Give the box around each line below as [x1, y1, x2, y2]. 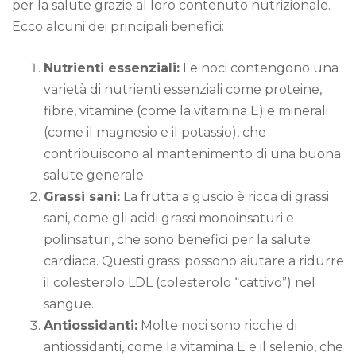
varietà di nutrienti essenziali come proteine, [44, 82, 322, 98]
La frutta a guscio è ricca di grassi [120, 189, 329, 205]
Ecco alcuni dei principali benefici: [12, 19, 224, 35]
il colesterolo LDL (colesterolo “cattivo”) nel [44, 275, 315, 291]
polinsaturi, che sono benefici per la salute [44, 232, 311, 248]
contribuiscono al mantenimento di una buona [44, 146, 341, 162]
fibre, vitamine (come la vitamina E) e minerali [44, 103, 328, 119]
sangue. [44, 296, 94, 312]
